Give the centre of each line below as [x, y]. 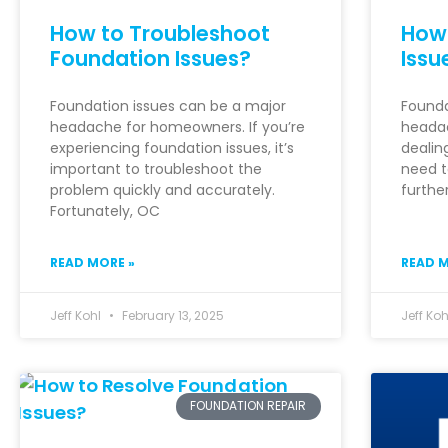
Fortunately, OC [105, 211]
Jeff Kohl [77, 316]
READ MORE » [92, 263]
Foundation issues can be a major [168, 106]
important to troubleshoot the [156, 169]
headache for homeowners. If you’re [177, 127]
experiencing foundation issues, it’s [172, 148]
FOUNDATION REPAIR [248, 406]
